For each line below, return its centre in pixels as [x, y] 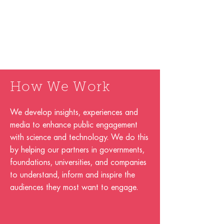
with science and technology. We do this [79, 137]
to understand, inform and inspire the [72, 175]
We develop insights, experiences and [74, 112]
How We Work [60, 88]
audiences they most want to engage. [74, 187]
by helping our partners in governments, [77, 150]
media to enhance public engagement [74, 125]
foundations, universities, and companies [78, 162]
